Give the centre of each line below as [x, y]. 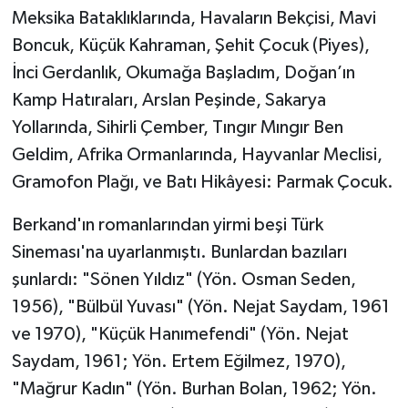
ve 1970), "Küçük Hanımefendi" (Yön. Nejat [180, 335]
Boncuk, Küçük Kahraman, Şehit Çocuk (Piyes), [190, 46]
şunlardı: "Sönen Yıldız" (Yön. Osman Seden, [184, 280]
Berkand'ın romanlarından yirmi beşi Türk [167, 225]
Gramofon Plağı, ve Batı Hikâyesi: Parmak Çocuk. [202, 183]
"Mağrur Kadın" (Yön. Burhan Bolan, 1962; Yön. [194, 389]
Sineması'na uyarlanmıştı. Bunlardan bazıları [179, 253]
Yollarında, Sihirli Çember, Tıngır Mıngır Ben [177, 128]
